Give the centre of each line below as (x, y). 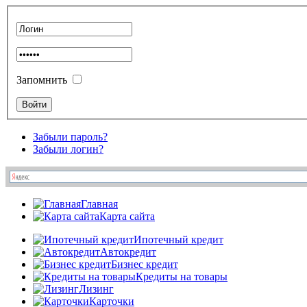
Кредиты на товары (182, 276)
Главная (99, 204)
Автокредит (128, 251)
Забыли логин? (68, 149)
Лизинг (96, 288)
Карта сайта (127, 216)
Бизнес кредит (145, 264)
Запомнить (42, 79)
